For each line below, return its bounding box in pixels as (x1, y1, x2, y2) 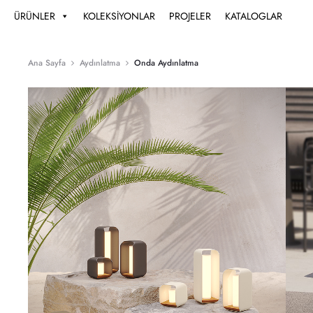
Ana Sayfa (28, 57, 66, 69)
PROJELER (169, 8, 211, 23)
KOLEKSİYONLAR (83, 8, 155, 23)
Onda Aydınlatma (134, 57, 198, 69)
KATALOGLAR (225, 8, 282, 23)
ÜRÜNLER (14, 8, 55, 23)
